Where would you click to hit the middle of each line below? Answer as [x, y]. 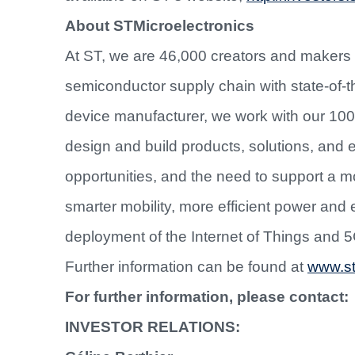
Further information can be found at [186, 267]
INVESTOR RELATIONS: [153, 327]
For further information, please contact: [207, 297]
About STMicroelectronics [160, 26]
